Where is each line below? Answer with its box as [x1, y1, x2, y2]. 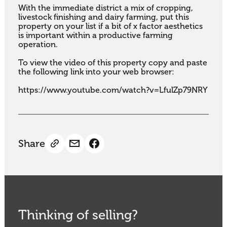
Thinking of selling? [18, 208, 138, 223]
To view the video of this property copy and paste [18, 58, 207, 68]
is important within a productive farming [18, 31, 173, 41]
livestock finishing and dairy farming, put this [18, 13, 189, 22]
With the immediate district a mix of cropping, [18, 4, 193, 13]
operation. [18, 40, 60, 50]
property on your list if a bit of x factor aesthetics [18, 22, 203, 31]
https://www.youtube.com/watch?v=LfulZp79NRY [18, 86, 208, 95]
